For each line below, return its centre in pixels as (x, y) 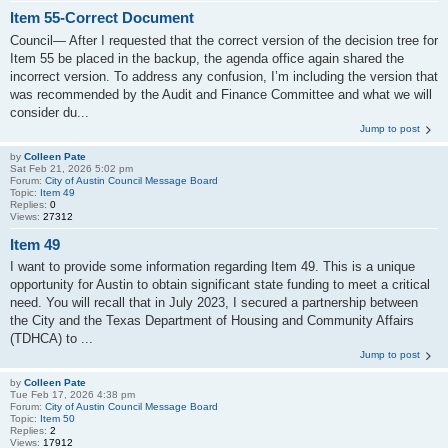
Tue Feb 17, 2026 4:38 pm (72, 394)
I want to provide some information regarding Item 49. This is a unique (212, 266)
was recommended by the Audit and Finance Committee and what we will (221, 94)
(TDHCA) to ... (51, 338)
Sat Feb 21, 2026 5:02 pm (71, 168)
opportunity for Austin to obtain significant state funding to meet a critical (220, 284)
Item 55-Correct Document (102, 17)
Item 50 (57, 418)
